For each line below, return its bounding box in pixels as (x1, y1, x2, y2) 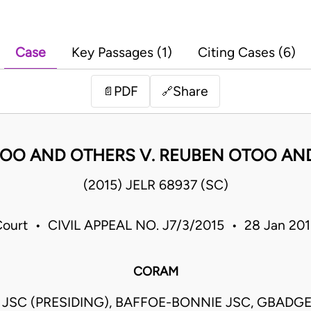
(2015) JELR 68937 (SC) (83, 177, 228, 194)
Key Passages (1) (72, 44, 172, 61)
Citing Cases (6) (198, 44, 296, 61)
